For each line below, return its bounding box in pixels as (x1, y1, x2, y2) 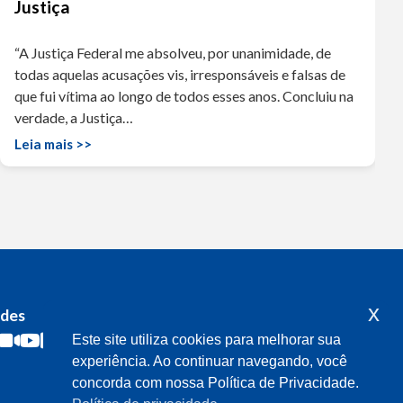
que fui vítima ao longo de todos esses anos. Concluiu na (14, 86, 354, 104)
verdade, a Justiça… (14, 108, 134, 126)
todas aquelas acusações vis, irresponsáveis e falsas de (14, 65, 346, 83)
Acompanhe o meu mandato (167, 306, 366, 326)
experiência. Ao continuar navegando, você (72, 354, 347, 370)
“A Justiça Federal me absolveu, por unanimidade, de (14, 43, 332, 61)
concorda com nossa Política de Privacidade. (72, 375, 359, 391)
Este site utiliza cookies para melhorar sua (72, 332, 341, 348)
